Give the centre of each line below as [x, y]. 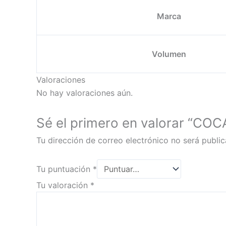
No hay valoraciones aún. [84, 93]
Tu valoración [63, 185]
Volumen [169, 54]
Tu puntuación [65, 169]
